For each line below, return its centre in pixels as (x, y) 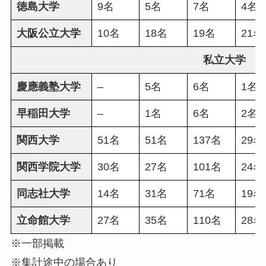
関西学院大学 (48, 167)
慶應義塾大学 (48, 87)
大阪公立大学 (48, 34)
